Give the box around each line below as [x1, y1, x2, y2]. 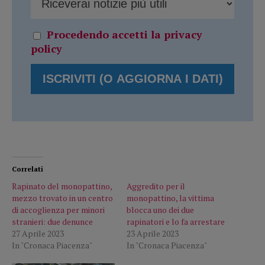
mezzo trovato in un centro [12, 192, 113, 204]
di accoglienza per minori [12, 204, 105, 216]
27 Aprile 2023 [12, 228, 64, 240]
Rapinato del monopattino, [12, 180, 112, 192]
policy [31, 41, 62, 56]
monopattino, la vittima [127, 192, 214, 204]
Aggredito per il [127, 180, 185, 192]
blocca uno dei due [127, 204, 194, 216]
